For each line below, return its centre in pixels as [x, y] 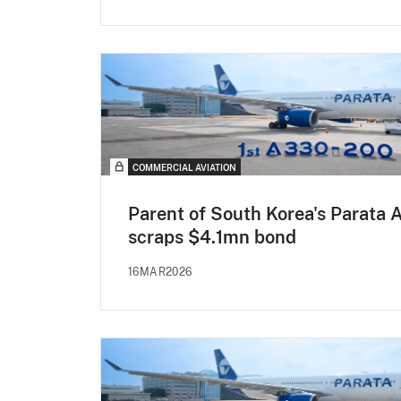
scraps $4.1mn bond [212, 238]
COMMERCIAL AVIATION [184, 168]
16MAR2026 [160, 273]
